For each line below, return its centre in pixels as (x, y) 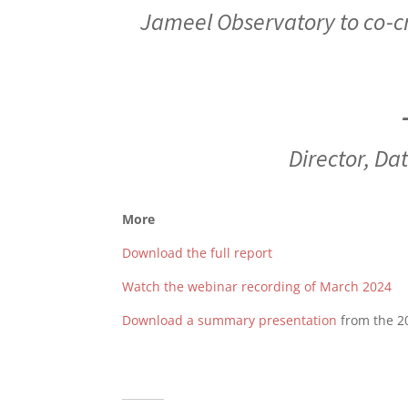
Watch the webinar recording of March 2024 (257, 286)
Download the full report (198, 252)
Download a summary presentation (230, 320)
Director (326, 158)
